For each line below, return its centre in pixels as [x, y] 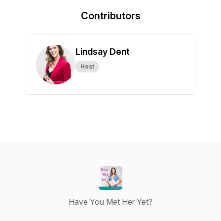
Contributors [110, 16]
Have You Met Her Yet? [110, 202]
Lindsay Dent [103, 52]
